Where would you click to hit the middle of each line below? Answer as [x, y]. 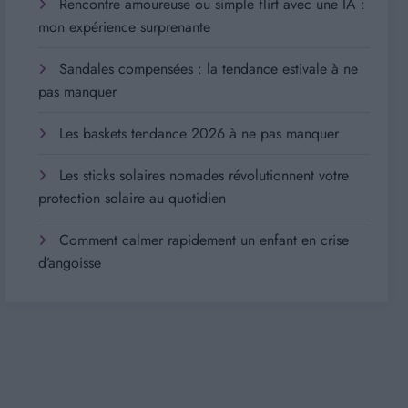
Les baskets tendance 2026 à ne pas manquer [199, 133]
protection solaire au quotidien [133, 198]
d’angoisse [70, 262]
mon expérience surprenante [125, 26]
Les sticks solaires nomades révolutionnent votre [204, 175]
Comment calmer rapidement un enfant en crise [204, 240]
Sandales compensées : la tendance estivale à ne [209, 68]
